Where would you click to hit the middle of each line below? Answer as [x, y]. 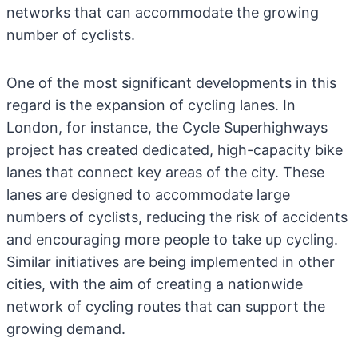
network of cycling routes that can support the [166, 306]
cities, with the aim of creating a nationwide [155, 284]
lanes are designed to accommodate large [148, 195]
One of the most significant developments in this [171, 83]
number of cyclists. [71, 35]
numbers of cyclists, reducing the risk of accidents [177, 217]
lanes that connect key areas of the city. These [165, 172]
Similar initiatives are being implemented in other [171, 262]
